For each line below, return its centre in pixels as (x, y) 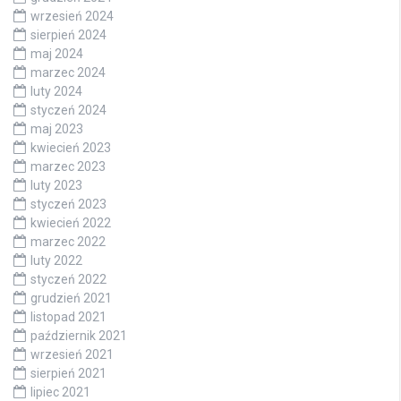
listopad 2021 (68, 317)
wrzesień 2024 (72, 16)
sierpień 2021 (68, 373)
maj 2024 (57, 54)
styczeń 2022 (68, 279)
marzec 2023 (68, 166)
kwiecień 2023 (71, 148)
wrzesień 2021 (72, 354)
